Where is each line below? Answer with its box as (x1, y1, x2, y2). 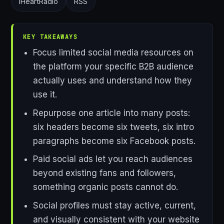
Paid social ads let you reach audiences (32, 154, 192, 164)
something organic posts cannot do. (32, 182, 178, 192)
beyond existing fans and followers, (32, 168, 176, 178)
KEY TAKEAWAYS (23, 32, 77, 40)
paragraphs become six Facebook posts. (32, 135, 195, 146)
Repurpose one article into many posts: (32, 107, 190, 118)
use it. (32, 89, 57, 100)
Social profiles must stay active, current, (32, 200, 196, 210)
